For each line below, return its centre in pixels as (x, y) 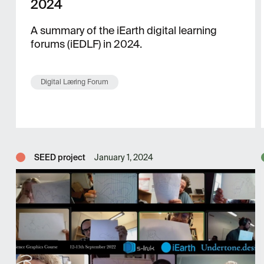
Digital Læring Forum (74, 82)
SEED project (60, 157)
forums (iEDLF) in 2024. (86, 44)
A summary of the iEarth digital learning (123, 31)
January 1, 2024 (123, 157)
